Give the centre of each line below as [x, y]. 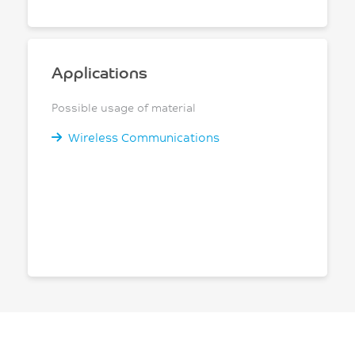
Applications [99, 72]
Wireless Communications [144, 137]
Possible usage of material [124, 107]
